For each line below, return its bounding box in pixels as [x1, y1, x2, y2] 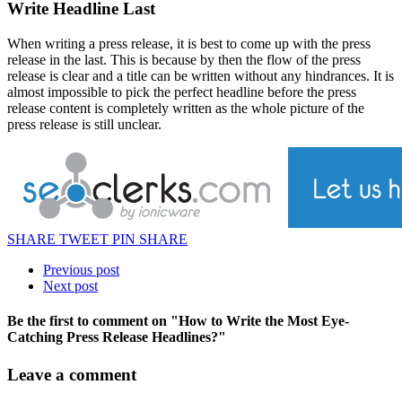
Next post [43, 278, 98, 293]
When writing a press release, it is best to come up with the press [7, 36, 371, 51]
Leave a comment [7, 364, 136, 384]
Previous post [43, 262, 119, 277]
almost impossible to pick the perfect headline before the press [7, 84, 356, 100]
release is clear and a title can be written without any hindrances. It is [7, 68, 394, 83]
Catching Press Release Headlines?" [7, 329, 226, 345]
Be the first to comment [7, 313, 148, 329]
